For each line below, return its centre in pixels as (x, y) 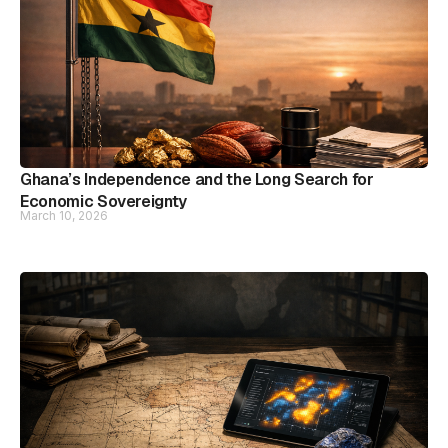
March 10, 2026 (64, 215)
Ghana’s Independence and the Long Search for (197, 179)
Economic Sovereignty (103, 201)
